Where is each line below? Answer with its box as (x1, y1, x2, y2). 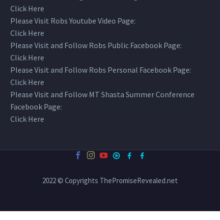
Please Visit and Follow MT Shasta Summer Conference (10, 89, 194, 100)
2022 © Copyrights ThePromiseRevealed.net (42, 176, 178, 186)
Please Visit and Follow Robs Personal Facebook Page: (10, 65, 191, 75)
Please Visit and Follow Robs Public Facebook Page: (10, 40, 182, 51)
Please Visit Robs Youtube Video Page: (10, 16, 136, 26)
